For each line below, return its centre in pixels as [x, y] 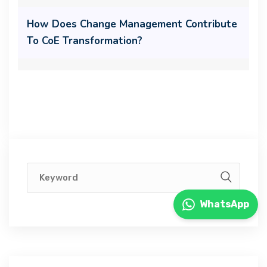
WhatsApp [224, 204]
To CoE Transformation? [85, 41]
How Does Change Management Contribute [132, 24]
